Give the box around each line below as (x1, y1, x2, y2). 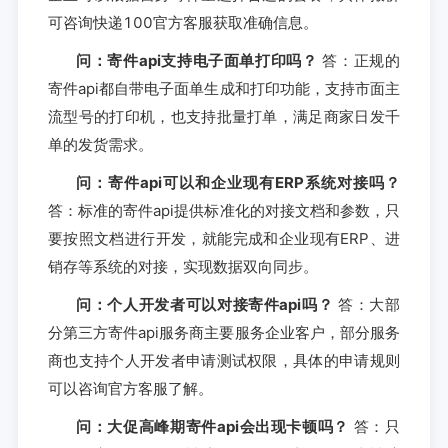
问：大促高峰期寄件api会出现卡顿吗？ (75, 416, 350, 436)
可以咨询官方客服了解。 (47, 378, 213, 398)
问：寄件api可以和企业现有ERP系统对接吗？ (75, 172, 401, 192)
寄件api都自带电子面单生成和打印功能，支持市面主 (47, 78, 401, 98)
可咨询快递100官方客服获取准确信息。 (47, 12, 318, 32)
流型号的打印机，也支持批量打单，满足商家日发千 (47, 106, 401, 126)
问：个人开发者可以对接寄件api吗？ (75, 294, 334, 314)
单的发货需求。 (47, 134, 153, 154)
